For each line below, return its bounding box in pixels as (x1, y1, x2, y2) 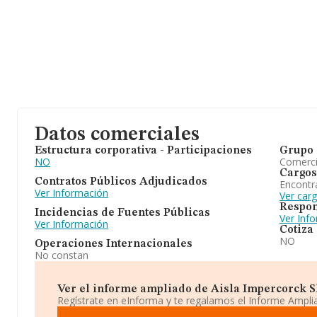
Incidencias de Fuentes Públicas (35, 207, 210, 219)
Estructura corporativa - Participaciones (35, 145, 252, 156)
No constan (35, 248, 88, 262)
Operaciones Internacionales (35, 238, 192, 250)
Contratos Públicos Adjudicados (35, 176, 207, 188)
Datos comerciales (35, 125, 200, 145)
